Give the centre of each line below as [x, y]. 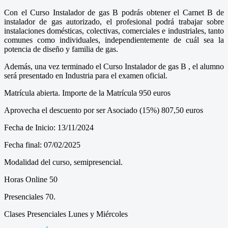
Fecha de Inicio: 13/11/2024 [49, 127]
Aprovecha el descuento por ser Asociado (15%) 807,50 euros [104, 110]
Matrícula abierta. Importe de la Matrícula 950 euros [87, 93]
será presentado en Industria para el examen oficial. [86, 75]
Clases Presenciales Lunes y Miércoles [66, 214]
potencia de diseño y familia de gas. [61, 49]
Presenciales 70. [30, 196]
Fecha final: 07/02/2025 [42, 145]
